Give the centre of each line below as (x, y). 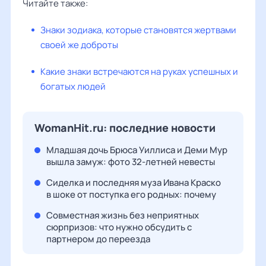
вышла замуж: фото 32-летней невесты (131, 162)
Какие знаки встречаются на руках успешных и (139, 72)
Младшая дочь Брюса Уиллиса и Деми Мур (137, 150)
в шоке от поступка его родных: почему (131, 194)
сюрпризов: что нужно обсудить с (119, 227)
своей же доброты (79, 45)
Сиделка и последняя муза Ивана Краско (134, 183)
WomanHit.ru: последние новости (125, 128)
